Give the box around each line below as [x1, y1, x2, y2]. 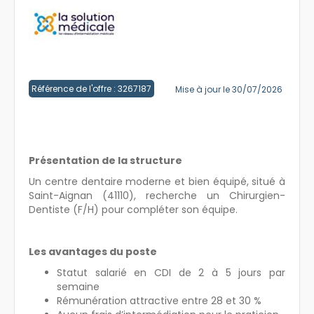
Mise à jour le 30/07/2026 [175, 83, 282, 95]
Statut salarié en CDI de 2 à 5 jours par [57, 265, 285, 280]
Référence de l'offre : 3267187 [32, 82, 151, 95]
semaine [57, 279, 100, 294]
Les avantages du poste [29, 244, 157, 259]
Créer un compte [179, 6, 251, 18]
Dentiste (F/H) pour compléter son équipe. [29, 202, 238, 217]
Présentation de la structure [29, 153, 182, 168]
